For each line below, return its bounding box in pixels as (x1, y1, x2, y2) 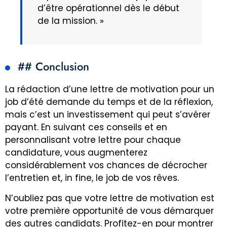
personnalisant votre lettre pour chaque (5, 134, 181, 146)
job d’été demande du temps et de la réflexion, (5, 96, 213, 108)
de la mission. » (37, 14, 104, 27)
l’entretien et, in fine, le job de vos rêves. (5, 172, 179, 184)
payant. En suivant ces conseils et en (5, 121, 167, 134)
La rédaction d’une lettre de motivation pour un (5, 83, 214, 96)
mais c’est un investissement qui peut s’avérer (5, 108, 210, 121)
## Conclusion (18, 58, 89, 75)
